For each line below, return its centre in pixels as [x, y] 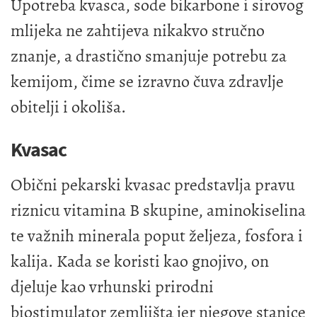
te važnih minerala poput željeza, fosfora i [157, 236]
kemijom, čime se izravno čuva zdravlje [147, 81]
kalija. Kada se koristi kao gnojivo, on [140, 261]
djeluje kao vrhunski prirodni [112, 287]
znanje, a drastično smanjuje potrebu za [149, 56]
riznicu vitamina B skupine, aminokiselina [158, 211]
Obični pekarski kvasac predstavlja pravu [153, 185]
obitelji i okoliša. [68, 106]
